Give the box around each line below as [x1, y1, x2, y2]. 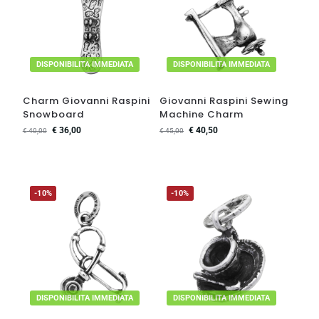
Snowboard [22, 108, 84, 122]
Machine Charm [159, 108, 244, 122]
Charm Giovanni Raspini [22, 94, 150, 108]
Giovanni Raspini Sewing [159, 94, 288, 108]
